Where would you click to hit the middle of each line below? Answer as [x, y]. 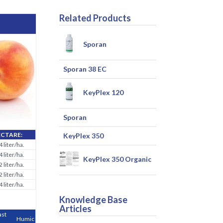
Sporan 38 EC [85, 69]
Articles [76, 209]
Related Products [95, 18]
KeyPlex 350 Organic [117, 159]
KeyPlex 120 [104, 93]
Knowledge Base [94, 200]
